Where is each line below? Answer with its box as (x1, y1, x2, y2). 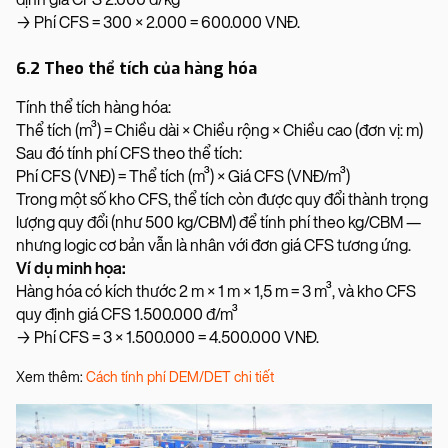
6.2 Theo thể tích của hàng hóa (16, 57, 257, 79)
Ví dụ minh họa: (16, 258, 126, 278)
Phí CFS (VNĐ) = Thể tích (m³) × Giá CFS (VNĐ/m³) (16, 166, 350, 186)
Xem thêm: (16, 368, 86, 386)
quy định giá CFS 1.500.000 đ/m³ (16, 304, 238, 324)
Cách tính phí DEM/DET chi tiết (86, 368, 274, 386)
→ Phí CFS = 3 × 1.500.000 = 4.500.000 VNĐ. (16, 327, 319, 347)
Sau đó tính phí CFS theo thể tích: (16, 143, 242, 163)
